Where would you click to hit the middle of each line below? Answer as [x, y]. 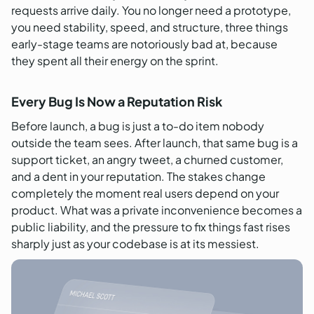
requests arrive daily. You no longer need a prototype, [151, 11]
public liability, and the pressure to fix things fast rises [151, 227]
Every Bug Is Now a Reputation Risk [117, 102]
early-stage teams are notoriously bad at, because [144, 44]
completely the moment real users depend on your [145, 193]
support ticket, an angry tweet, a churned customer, [147, 160]
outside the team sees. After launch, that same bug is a [155, 143]
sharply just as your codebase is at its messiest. [135, 244]
